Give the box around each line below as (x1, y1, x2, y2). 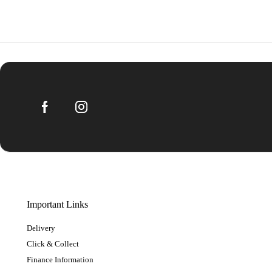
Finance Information (27, 254, 93, 264)
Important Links (27, 199, 88, 209)
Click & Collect (27, 239, 79, 248)
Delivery (27, 223, 55, 233)
